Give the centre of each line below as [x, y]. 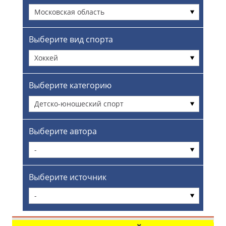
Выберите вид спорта [71, 40]
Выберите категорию [70, 86]
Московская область [69, 12]
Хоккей [46, 58]
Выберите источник [67, 177]
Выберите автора [63, 131]
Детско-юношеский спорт [79, 104]
